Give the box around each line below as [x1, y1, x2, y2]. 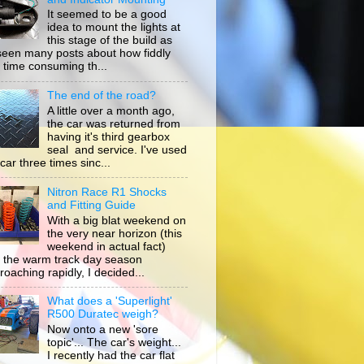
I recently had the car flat [47, 349, 175, 362]
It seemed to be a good [47, 8, 167, 21]
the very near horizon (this [47, 227, 183, 240]
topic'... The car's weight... [47, 336, 182, 349]
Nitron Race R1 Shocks [47, 185, 167, 198]
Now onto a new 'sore [47, 323, 159, 336]
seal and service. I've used [47, 143, 188, 156]
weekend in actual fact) [47, 240, 167, 253]
